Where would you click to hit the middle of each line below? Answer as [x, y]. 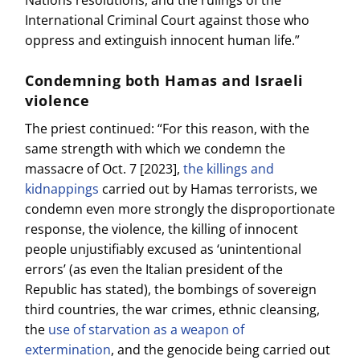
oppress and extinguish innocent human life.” [163, 40]
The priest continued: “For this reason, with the [168, 129]
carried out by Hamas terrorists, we [209, 189]
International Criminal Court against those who [168, 20]
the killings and [229, 169]
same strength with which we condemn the [155, 149]
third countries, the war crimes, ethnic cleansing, [173, 310]
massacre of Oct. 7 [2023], [104, 169]
